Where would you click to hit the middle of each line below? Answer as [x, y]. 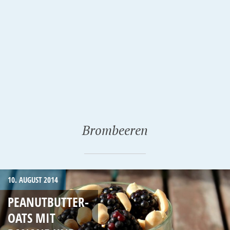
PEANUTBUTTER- [48, 202]
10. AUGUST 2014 [33, 180]
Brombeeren [115, 130]
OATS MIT [32, 217]
